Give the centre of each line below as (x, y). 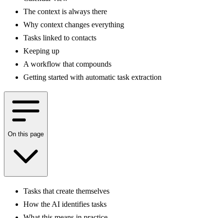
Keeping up (41, 51)
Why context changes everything (74, 24)
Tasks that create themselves (66, 191)
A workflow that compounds (67, 64)
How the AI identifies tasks (65, 204)
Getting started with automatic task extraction (92, 77)
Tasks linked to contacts (60, 37)
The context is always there (65, 11)
